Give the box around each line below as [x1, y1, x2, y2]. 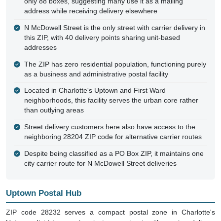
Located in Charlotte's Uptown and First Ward [24, 87, 166, 95]
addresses [24, 43, 57, 51]
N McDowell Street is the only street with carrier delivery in [24, 24, 205, 32]
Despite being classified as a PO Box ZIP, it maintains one [24, 149, 204, 157]
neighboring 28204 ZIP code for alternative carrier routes [24, 133, 202, 141]
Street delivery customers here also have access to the [24, 123, 195, 131]
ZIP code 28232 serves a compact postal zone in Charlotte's [6, 208, 215, 216]
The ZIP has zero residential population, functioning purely [24, 60, 206, 68]
